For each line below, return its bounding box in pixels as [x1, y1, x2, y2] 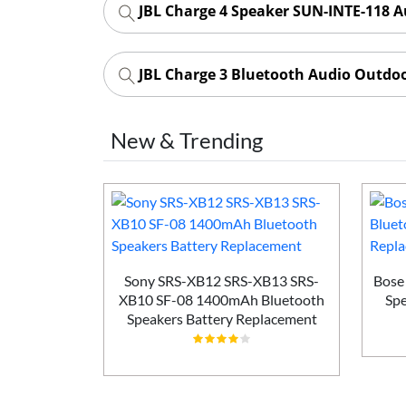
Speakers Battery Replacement [126, 309, 317, 327]
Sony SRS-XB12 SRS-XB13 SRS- [124, 271, 319, 289]
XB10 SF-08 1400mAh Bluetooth [119, 290, 324, 308]
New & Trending [111, 126, 263, 153]
